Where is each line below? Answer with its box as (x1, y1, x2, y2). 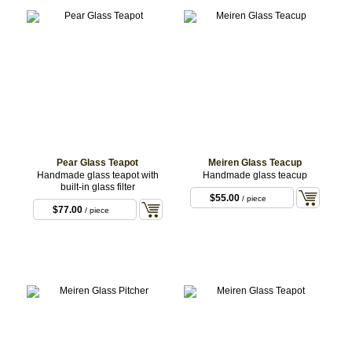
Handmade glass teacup (202, 169, 307, 181)
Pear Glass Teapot (57, 156, 138, 168)
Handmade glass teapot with (36, 169, 159, 181)
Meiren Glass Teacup (207, 156, 302, 168)
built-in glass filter (60, 181, 135, 192)
